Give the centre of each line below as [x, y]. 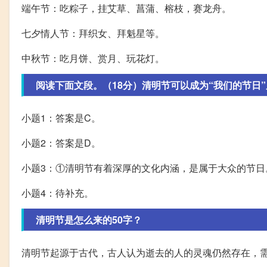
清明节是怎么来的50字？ [89, 219]
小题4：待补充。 [58, 193]
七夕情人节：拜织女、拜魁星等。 [93, 33]
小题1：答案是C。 [61, 117]
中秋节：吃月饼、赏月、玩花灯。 [93, 58]
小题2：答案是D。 [61, 142]
